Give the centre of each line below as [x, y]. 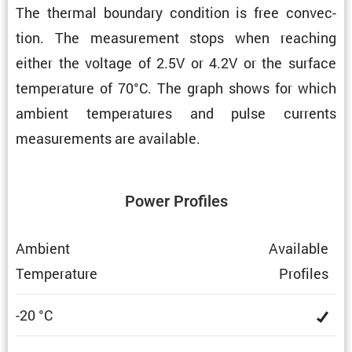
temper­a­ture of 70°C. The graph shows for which [176, 88]
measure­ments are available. [108, 139]
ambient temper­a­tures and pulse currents [176, 114]
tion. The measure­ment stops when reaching [176, 38]
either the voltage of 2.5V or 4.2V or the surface [176, 63]
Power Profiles [176, 202]
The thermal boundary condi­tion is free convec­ [176, 13]
